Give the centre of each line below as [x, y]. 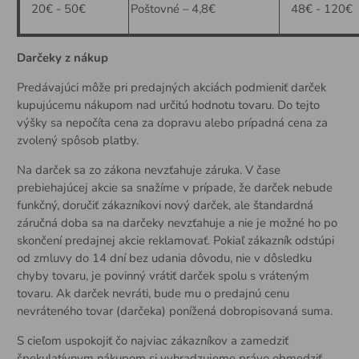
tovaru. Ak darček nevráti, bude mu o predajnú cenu [153, 293]
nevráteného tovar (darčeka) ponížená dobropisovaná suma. [174, 311]
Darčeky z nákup [62, 57]
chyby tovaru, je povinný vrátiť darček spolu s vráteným [163, 275]
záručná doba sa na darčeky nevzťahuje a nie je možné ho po [177, 222]
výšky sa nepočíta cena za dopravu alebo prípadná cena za [172, 122]
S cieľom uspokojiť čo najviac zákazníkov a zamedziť [152, 340]
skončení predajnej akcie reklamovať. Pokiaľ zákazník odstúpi [175, 240]
